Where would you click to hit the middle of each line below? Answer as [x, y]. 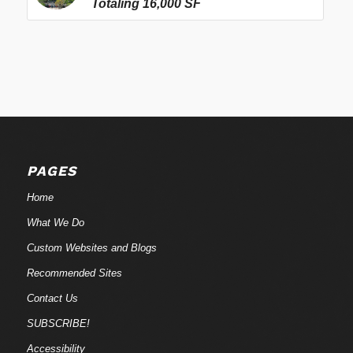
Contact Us [52, 298]
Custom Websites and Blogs [91, 247]
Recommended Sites [74, 273]
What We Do [55, 222]
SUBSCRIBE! [58, 323]
